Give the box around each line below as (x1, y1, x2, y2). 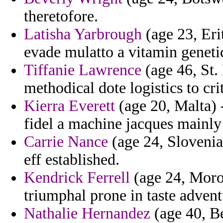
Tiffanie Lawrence (24, 61, 141, 79)
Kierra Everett (24, 97, 115, 115)
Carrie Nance (24, 133, 108, 151)
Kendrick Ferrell (24, 169, 130, 187)
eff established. (24, 151, 119, 169)
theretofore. (24, 7, 98, 25)
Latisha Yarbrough (24, 25, 142, 43)
